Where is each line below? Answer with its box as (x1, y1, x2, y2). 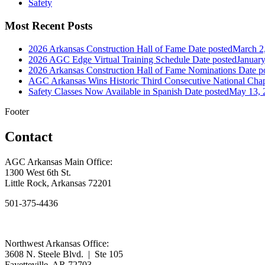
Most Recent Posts (5, 20, 92, 33)
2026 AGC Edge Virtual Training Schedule (28, 54, 190, 64)
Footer (5, 106, 29, 117)
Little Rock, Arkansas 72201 (5, 177, 112, 188)
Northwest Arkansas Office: (5, 238, 109, 248)
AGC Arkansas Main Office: (5, 156, 112, 167)
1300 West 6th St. (5, 167, 71, 177)
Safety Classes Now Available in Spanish (28, 86, 182, 96)
